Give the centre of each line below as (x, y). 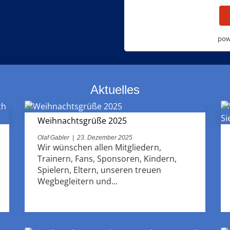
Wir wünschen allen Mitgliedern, (100, 147)
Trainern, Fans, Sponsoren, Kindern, (107, 158)
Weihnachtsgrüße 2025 (82, 120)
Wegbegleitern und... (78, 181)
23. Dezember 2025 (105, 137)
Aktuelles (115, 89)
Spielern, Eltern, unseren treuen (100, 170)
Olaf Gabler (54, 137)
